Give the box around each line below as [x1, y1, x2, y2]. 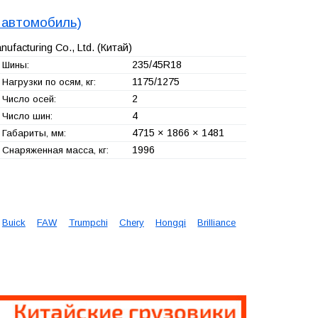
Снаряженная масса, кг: [1, 144, 109, 155]
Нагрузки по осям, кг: [1, 76, 96, 87]
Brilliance [197, 217, 236, 229]
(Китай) [94, 41, 132, 53]
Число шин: [1, 110, 53, 121]
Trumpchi [68, 217, 108, 229]
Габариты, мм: [1, 127, 66, 138]
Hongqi [155, 217, 187, 229]
